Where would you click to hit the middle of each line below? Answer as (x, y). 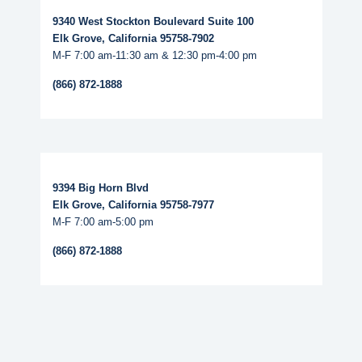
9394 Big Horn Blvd (100, 187)
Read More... (74, 159)
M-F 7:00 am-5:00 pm (103, 221)
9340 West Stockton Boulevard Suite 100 (153, 21)
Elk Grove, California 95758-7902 (133, 38)
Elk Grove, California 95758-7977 (133, 204)
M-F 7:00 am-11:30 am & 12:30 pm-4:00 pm (154, 55)
